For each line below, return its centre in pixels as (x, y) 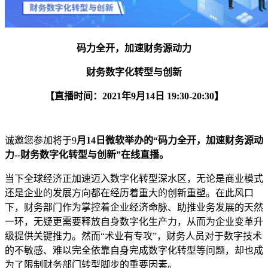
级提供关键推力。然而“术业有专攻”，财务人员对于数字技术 (133, 236)
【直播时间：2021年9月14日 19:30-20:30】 (134, 96)
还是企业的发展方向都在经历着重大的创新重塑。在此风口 (129, 193)
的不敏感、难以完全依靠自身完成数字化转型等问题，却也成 (134, 250)
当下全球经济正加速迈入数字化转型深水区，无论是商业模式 (134, 179)
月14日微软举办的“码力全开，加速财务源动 (170, 140)
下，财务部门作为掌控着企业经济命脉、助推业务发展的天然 (134, 207)
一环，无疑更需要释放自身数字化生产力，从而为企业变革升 (134, 222)
